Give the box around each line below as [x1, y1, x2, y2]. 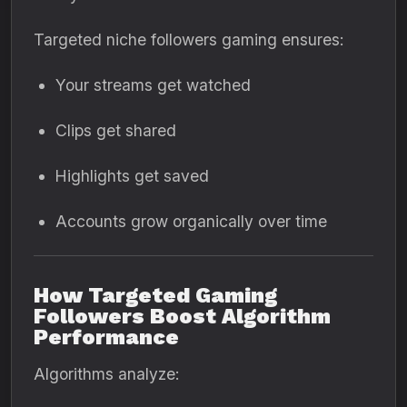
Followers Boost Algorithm [34, 303, 331, 329]
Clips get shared [55, 121, 176, 140]
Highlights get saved [55, 166, 209, 185]
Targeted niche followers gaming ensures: [34, 30, 343, 49]
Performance [34, 324, 179, 350]
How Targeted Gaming [34, 283, 277, 308]
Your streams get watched [55, 75, 251, 94]
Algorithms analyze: [34, 364, 179, 383]
